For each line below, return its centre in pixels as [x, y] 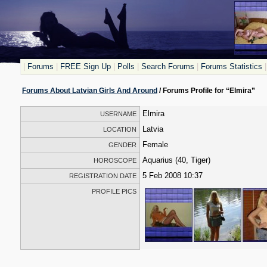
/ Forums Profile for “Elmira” [206, 91]
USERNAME [118, 114]
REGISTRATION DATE [103, 176]
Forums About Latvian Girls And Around [90, 91]
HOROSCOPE [115, 160]
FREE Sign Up [86, 66]
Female [155, 145]
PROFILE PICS [114, 191]
